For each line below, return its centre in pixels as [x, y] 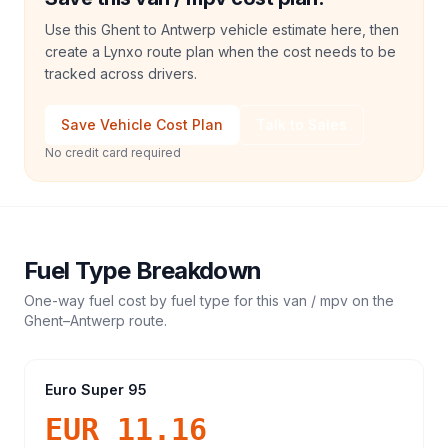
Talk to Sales [301, 124]
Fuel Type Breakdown [143, 270]
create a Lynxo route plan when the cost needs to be [220, 51]
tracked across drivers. [121, 73]
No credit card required [113, 152]
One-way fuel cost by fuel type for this [153, 300]
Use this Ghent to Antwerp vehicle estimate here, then [222, 29]
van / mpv [315, 300]
